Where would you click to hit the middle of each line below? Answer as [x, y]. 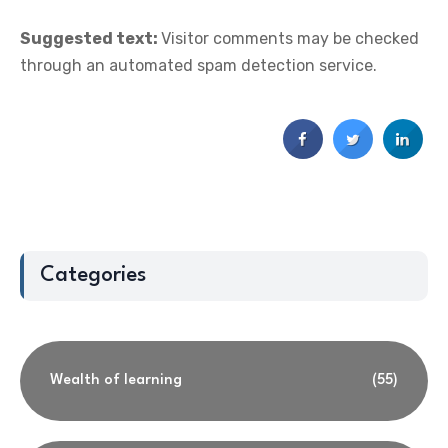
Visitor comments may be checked [290, 38]
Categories [93, 275]
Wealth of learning [116, 380]
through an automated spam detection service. [198, 65]
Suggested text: [90, 38]
